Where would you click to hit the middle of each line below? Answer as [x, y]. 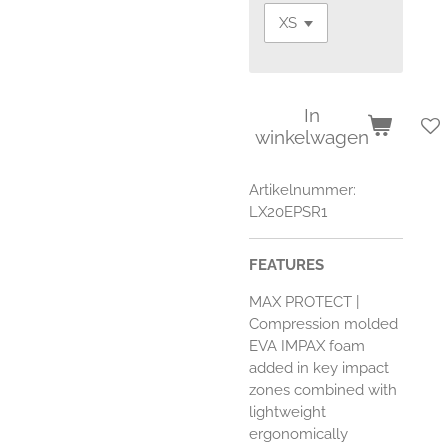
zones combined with [323, 390]
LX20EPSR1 [288, 212]
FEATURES [286, 265]
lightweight [287, 412]
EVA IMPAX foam [307, 346]
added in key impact [319, 368]
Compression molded [323, 324]
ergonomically [298, 434]
